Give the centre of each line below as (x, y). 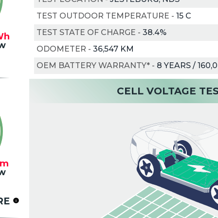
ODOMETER (61, 49)
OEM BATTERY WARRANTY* (93, 65)
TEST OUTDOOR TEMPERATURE (103, 16)
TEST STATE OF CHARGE (86, 32)
